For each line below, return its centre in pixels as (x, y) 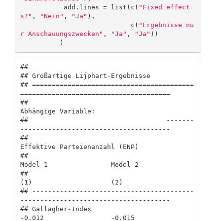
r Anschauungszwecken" (61, 34)
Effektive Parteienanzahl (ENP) (95, 147)
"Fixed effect (164, 7)
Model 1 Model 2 (95, 165)
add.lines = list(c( (101, 7)
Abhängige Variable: (83, 111)
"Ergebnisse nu (166, 25)
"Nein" (52, 16)
